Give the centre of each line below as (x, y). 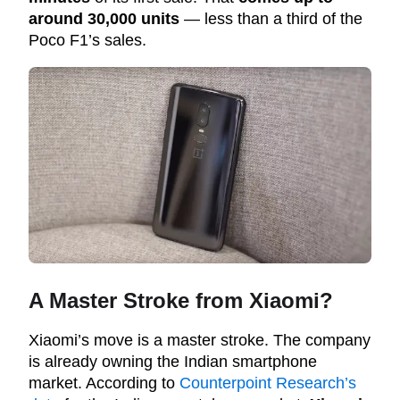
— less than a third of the (271, 19)
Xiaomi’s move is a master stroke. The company (200, 341)
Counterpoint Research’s (268, 383)
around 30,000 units (104, 19)
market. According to (104, 383)
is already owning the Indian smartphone (173, 362)
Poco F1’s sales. (87, 41)
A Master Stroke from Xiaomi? (181, 301)
